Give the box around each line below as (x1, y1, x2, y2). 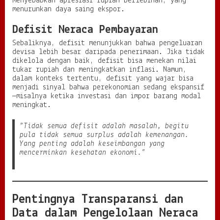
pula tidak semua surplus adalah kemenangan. (20, 131, 189, 139)
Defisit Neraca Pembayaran (12, 24, 158, 36)
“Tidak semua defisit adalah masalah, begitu (20, 122, 189, 131)
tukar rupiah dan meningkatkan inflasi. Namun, (12, 66, 187, 74)
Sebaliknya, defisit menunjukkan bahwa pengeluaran (12, 39, 202, 48)
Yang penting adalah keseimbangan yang (20, 140, 165, 148)
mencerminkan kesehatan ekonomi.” (20, 149, 145, 157)
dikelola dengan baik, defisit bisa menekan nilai (12, 57, 196, 65)
